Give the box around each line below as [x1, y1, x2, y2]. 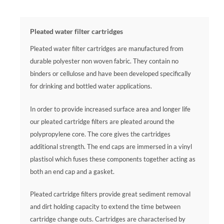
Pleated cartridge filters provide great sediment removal [30, 190, 190, 198]
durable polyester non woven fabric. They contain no [30, 56, 178, 65]
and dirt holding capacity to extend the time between [30, 202, 180, 211]
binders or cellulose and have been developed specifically [30, 69, 191, 77]
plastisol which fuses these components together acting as [30, 154, 195, 163]
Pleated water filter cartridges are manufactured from [30, 44, 183, 52]
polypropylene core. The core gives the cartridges [30, 129, 170, 138]
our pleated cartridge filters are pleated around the [30, 117, 174, 125]
